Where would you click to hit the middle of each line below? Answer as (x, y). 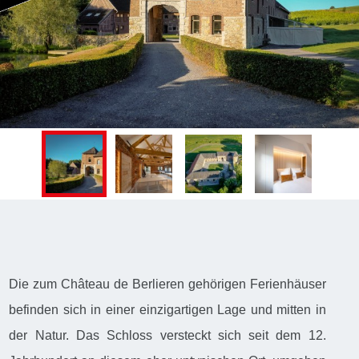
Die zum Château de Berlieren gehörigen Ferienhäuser (167, 284)
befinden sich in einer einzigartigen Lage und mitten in (167, 310)
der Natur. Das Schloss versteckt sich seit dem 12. (167, 336)
